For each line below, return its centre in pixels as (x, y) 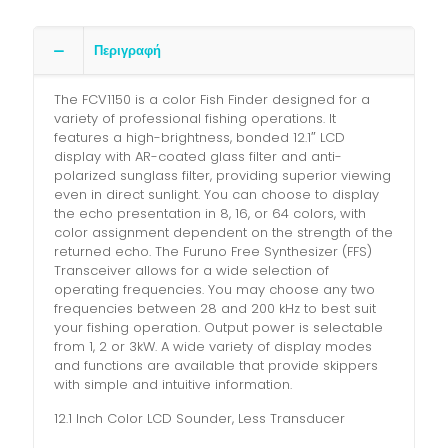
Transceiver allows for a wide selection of (191, 270)
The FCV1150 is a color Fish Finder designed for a (212, 99)
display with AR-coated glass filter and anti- (198, 156)
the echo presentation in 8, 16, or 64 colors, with (210, 213)
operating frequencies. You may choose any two (214, 289)
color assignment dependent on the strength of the (223, 232)
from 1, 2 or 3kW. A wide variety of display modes (213, 346)
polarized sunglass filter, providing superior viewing (222, 175)
